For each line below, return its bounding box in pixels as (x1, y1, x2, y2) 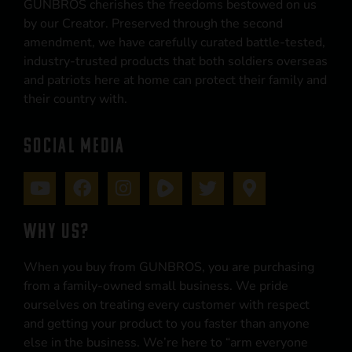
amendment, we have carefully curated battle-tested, (24, 33, 325, 51)
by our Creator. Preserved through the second (24, 14, 283, 32)
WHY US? (24, 219, 90, 242)
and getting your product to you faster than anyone (24, 314, 310, 332)
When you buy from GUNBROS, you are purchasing (24, 258, 314, 276)
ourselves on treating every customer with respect (24, 295, 310, 313)
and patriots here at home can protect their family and (24, 71, 327, 89)
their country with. (24, 90, 127, 108)
